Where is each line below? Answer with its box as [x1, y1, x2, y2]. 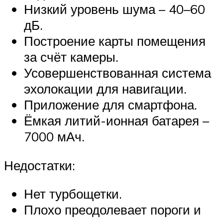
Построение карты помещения [24, 32, 206, 49]
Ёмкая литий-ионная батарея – [24, 112, 209, 128]
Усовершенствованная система [24, 64, 211, 81]
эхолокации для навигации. [24, 80, 187, 97]
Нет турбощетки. [24, 186, 122, 202]
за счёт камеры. [24, 48, 118, 65]
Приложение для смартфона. [24, 96, 197, 112]
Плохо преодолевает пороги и [24, 202, 201, 218]
